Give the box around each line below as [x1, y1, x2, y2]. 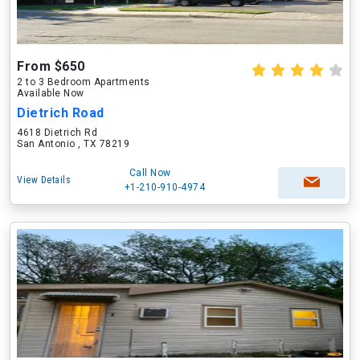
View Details [17, 174, 71, 186]
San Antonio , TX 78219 [17, 138, 129, 149]
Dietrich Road [17, 105, 104, 121]
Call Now [129, 167, 171, 178]
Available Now [17, 88, 84, 99]
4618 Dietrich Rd [17, 127, 97, 138]
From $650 [17, 59, 85, 74]
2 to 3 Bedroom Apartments [17, 76, 150, 88]
